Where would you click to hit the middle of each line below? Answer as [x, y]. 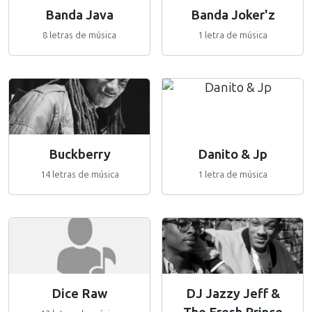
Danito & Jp [233, 155]
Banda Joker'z [233, 15]
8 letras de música [79, 35]
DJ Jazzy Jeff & [233, 294]
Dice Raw [79, 294]
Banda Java [79, 15]
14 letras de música [79, 174]
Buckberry [79, 155]
